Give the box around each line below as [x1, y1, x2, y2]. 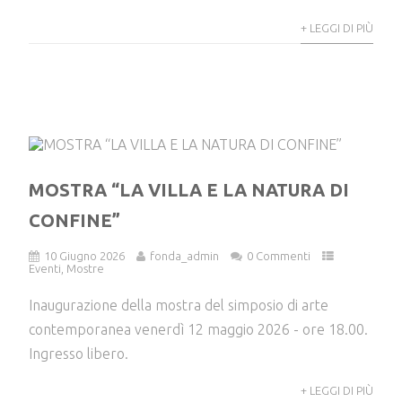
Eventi [29, 261, 62, 275]
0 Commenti [247, 249, 311, 262]
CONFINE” [29, 209, 121, 231]
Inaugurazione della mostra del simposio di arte [29, 296, 329, 313]
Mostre [66, 261, 105, 275]
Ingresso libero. [29, 345, 129, 362]
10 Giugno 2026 [44, 249, 126, 262]
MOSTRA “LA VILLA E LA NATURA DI [29, 179, 350, 200]
